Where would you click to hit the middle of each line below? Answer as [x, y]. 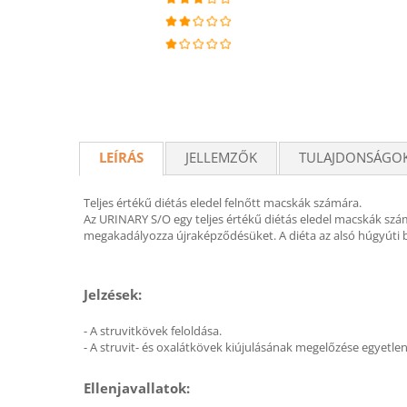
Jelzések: [113, 294]
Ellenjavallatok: [137, 388]
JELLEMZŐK [221, 157]
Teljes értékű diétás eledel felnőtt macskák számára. [223, 203]
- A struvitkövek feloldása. [153, 331]
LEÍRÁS [121, 157]
